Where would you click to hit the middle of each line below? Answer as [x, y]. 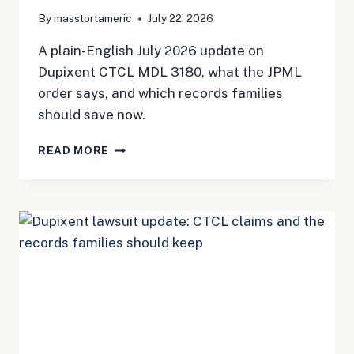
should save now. [92, 115]
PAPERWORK [147, 313]
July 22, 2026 [181, 19]
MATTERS [138, 346]
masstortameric [93, 19]
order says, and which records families [160, 94]
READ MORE [74, 151]
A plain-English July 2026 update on [151, 51]
